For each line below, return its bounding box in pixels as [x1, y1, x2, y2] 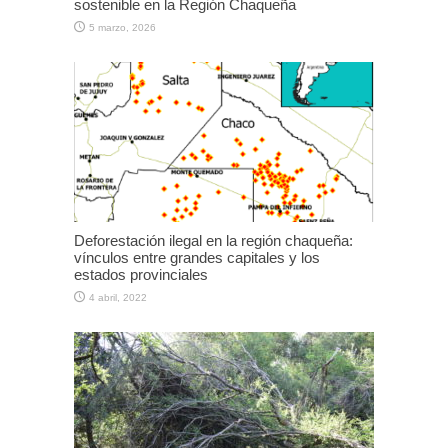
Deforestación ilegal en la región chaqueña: [74, 231, 353, 249]
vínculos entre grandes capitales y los [74, 248, 320, 266]
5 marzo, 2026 [89, 21, 156, 33]
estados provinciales [74, 265, 208, 283]
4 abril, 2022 [89, 291, 147, 303]
